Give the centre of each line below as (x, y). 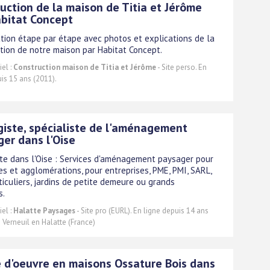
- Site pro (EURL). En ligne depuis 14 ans (142, 210)
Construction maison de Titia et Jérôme (85, 67)
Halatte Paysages (44, 210)
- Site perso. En (181, 67)
